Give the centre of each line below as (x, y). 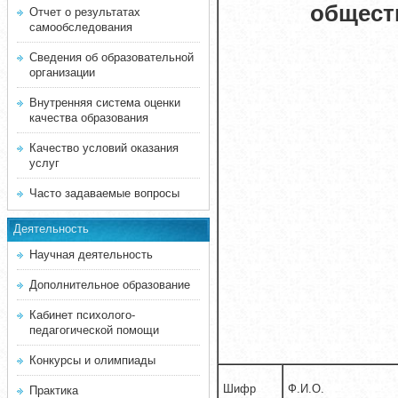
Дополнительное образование (110, 285)
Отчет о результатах (85, 12)
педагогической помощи (94, 330)
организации (62, 72)
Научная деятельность (91, 255)
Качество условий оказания (104, 148)
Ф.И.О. (306, 389)
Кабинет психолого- (82, 315)
